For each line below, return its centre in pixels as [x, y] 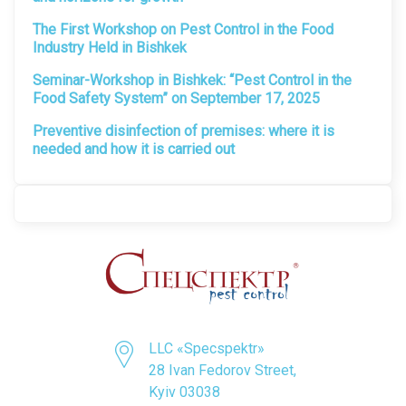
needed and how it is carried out [134, 150]
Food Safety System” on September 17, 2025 [176, 99]
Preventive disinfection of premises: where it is [184, 131]
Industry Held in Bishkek [110, 48]
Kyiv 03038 [184, 391]
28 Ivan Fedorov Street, [222, 370]
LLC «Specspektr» [206, 348]
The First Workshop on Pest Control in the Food [183, 30]
